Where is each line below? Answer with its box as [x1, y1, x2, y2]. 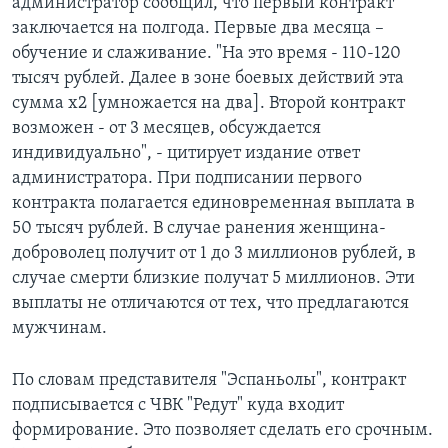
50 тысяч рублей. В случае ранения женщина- [12, 219, 386, 239]
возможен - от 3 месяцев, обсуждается [12, 119, 321, 139]
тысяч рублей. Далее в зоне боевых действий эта [12, 69, 404, 89]
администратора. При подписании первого [12, 169, 362, 189]
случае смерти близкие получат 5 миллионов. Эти [12, 269, 415, 289]
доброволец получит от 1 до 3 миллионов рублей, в [12, 244, 416, 264]
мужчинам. [12, 319, 107, 339]
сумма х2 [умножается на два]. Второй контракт [12, 94, 405, 114]
